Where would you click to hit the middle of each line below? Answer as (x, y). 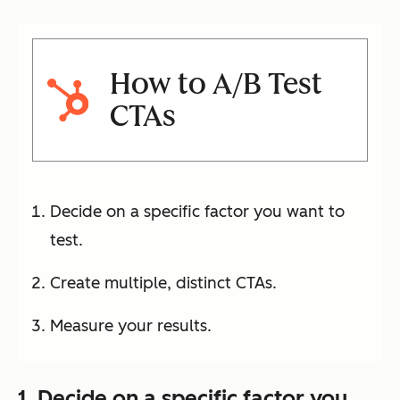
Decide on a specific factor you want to (197, 212)
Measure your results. (131, 326)
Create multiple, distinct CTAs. (163, 283)
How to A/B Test (216, 84)
